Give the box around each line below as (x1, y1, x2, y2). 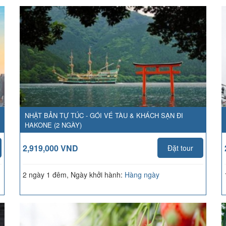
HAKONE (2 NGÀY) (25, 120, 82, 130)
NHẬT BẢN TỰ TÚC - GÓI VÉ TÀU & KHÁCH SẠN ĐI (25, 110, 183, 120)
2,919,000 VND (23, 142, 78, 154)
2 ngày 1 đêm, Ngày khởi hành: (23, 169, 125, 180)
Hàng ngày (125, 169, 159, 180)
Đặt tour (167, 143, 193, 153)
